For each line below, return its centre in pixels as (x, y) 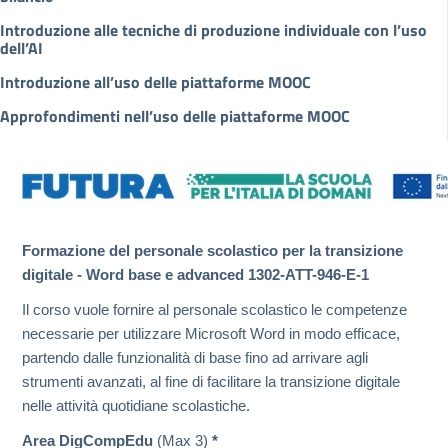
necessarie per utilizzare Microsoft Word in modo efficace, (211, 334)
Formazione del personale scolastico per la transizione (212, 251)
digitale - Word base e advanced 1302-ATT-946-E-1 (195, 275)
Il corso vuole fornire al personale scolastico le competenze (214, 310)
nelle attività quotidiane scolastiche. (136, 406)
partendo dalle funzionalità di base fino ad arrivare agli (195, 358)
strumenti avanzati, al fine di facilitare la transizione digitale (211, 382)
